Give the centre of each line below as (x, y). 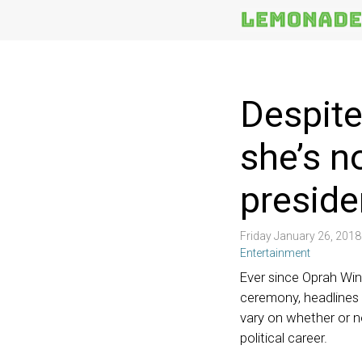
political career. (284, 338)
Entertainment (275, 253)
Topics (206, 67)
